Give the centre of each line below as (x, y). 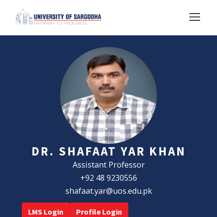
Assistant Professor (108, 164)
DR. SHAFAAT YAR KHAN (108, 151)
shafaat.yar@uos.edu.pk (108, 191)
